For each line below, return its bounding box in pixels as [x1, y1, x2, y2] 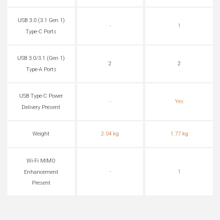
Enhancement [24, 168, 58, 175]
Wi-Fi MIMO [27, 158, 55, 165]
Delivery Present [22, 104, 60, 110]
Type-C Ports [26, 28, 56, 35]
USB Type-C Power [19, 93, 63, 100]
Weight [32, 131, 50, 137]
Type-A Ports [26, 66, 56, 73]
